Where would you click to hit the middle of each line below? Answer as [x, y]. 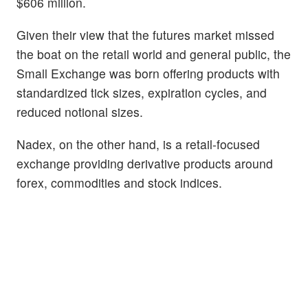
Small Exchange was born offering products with [148, 74]
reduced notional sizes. [80, 112]
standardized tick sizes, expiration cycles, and [142, 93]
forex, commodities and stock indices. [119, 183]
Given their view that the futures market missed [145, 35]
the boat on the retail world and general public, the [154, 54]
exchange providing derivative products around [145, 164]
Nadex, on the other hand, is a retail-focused [138, 144]
